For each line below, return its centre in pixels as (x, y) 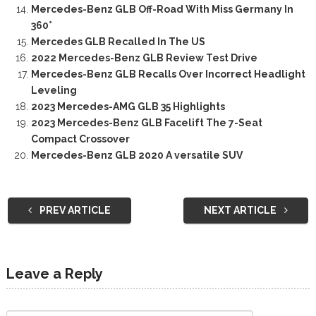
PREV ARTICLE (74, 210)
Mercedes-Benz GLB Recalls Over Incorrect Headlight (168, 74)
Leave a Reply (54, 273)
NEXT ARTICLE (242, 210)
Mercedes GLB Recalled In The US (118, 41)
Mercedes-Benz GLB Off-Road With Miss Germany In (162, 9)
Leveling (54, 90)
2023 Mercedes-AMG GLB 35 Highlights (128, 106)
